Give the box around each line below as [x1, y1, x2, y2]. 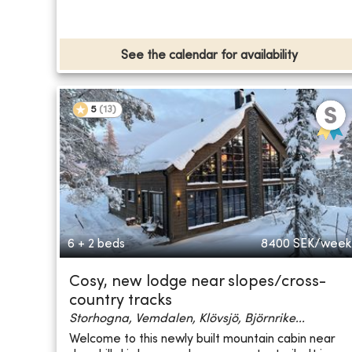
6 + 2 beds [68, 238, 125, 251]
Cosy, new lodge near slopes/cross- [69, 275, 326, 291]
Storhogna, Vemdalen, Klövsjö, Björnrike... [69, 313, 305, 326]
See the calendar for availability [121, 49, 299, 63]
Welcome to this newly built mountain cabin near [69, 332, 335, 346]
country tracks [69, 294, 172, 310]
